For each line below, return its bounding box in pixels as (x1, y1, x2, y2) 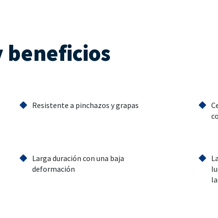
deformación (32, 164, 75, 174)
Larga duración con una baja (32, 153, 124, 163)
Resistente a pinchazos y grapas (32, 100, 139, 110)
